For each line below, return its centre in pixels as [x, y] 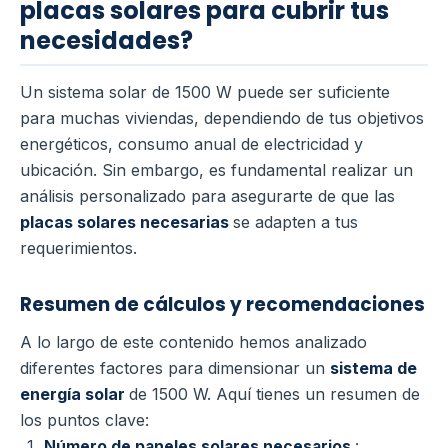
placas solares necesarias [126, 221]
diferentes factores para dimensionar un [175, 367]
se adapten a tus [295, 221]
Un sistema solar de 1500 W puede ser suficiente [205, 91]
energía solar [74, 393]
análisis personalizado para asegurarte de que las [207, 195]
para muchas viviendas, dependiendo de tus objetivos [222, 117]
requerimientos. [78, 247]
